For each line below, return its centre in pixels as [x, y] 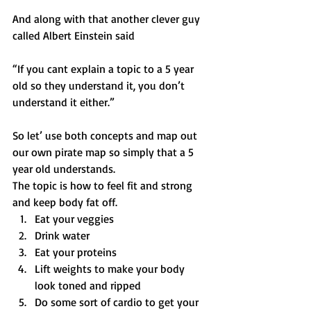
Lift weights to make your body [111, 268]
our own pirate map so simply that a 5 [104, 152]
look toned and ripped [88, 285]
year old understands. [64, 168]
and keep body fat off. [65, 202]
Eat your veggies [74, 218]
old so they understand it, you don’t [100, 85]
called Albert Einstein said [74, 35]
